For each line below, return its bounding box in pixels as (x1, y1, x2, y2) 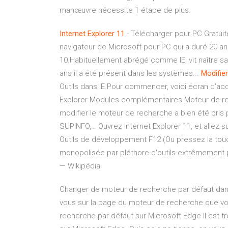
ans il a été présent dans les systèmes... (60, 69, 201, 78)
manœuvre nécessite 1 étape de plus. (60, 6, 191, 15)
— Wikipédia (60, 161, 100, 170)
